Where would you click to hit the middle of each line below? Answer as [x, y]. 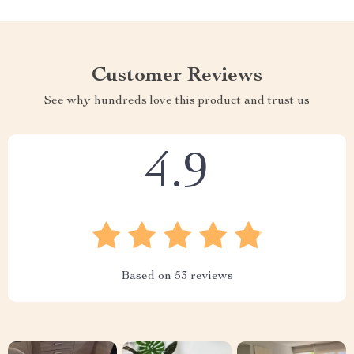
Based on [148, 277]
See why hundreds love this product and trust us [177, 102]
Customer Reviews [177, 76]
